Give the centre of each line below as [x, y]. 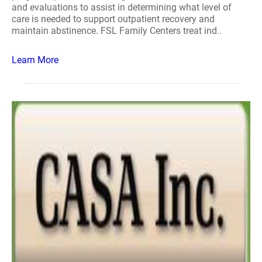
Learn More [35, 60]
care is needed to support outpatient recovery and [113, 19]
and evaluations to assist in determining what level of [122, 7]
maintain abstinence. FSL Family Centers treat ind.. [117, 31]
